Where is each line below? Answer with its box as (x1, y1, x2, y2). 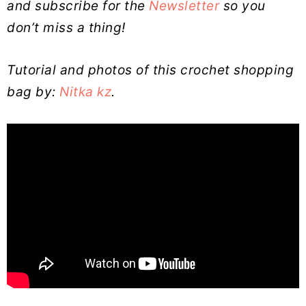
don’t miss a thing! (7, 20, 126, 36)
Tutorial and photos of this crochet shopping (7, 62, 294, 79)
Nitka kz (59, 84, 111, 100)
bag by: (7, 84, 59, 100)
